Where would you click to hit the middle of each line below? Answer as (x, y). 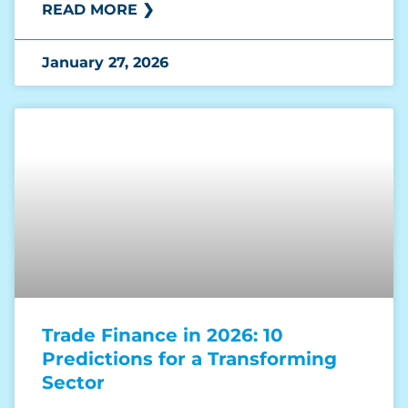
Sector (73, 382)
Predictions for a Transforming (189, 358)
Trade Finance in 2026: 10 (163, 335)
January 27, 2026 (105, 62)
